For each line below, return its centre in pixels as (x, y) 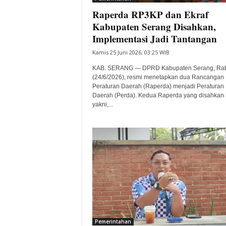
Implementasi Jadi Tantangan (154, 39)
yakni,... (102, 104)
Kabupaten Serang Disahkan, (154, 26)
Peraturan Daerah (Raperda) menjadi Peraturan (158, 86)
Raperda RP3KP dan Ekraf (150, 14)
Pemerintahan (113, 221)
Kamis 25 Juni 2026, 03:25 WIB (131, 52)
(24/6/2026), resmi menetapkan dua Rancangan (158, 77)
